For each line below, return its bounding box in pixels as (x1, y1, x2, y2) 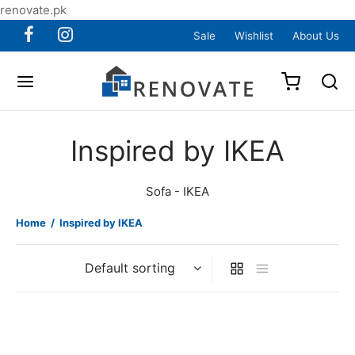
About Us (292, 29, 339, 42)
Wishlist (235, 29, 273, 42)
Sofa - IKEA (146, 183, 209, 199)
